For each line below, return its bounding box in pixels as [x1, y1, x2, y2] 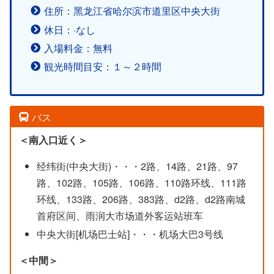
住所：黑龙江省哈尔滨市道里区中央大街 [44, 4, 221, 18]
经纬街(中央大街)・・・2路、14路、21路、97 [36, 158, 238, 173]
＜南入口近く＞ [18, 132, 87, 147]
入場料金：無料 [44, 40, 113, 55]
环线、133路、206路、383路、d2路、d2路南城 [36, 191, 245, 206]
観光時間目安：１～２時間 [44, 59, 162, 74]
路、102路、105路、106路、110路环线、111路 [36, 175, 246, 190]
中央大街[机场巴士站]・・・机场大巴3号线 [36, 226, 223, 241]
